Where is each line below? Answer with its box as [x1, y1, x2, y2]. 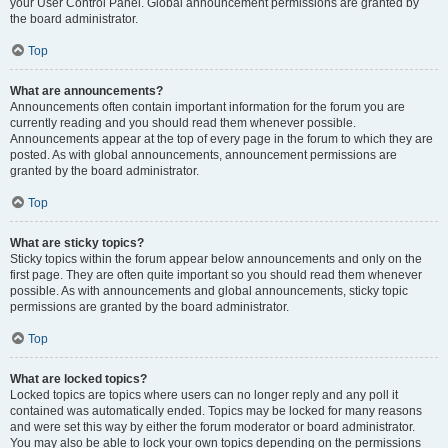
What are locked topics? [10, 372, 147, 386]
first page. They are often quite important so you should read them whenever [10, 268, 422, 282]
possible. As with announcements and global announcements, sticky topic [10, 284, 408, 298]
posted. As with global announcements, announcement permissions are [10, 148, 397, 162]
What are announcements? [10, 84, 163, 98]
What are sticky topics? [10, 236, 144, 250]
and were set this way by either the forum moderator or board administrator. [10, 420, 415, 434]
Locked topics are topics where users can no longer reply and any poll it [10, 388, 398, 402]
